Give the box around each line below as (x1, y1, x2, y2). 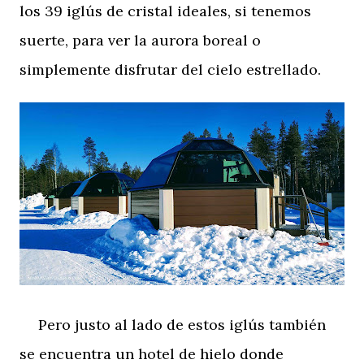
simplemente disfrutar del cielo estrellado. (19, 59, 321, 79)
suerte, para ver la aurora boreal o (19, 30, 261, 50)
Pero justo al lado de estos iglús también (19, 314, 326, 334)
